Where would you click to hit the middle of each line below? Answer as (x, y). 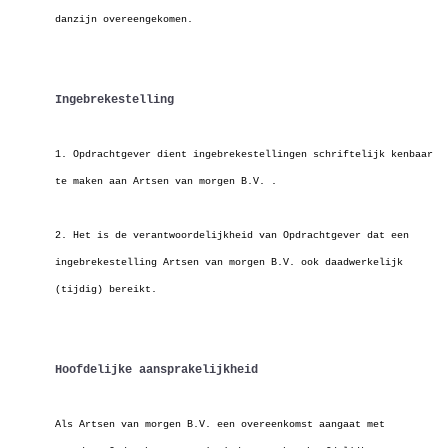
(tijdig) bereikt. (106, 289)
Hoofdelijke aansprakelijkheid (156, 370)
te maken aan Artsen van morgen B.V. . (166, 181)
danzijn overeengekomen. (124, 19)
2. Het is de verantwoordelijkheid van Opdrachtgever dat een (232, 235)
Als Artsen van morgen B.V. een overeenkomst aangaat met (220, 424)
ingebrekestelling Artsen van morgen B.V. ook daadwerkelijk (229, 262)
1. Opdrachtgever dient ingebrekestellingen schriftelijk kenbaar (244, 154)
